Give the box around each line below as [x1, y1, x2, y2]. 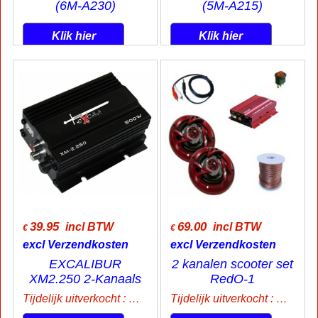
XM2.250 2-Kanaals [29, 272, 142, 286]
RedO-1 [210, 272, 256, 286]
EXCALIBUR [49, 257, 122, 271]
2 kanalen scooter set [172, 257, 294, 271]
